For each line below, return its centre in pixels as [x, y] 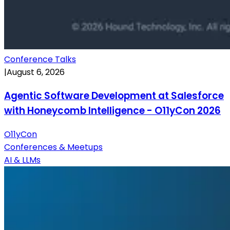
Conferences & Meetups [53, 147]
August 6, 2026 [36, 72]
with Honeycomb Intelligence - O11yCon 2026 [112, 110]
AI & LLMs [22, 160]
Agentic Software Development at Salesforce [114, 95]
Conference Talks [40, 60]
